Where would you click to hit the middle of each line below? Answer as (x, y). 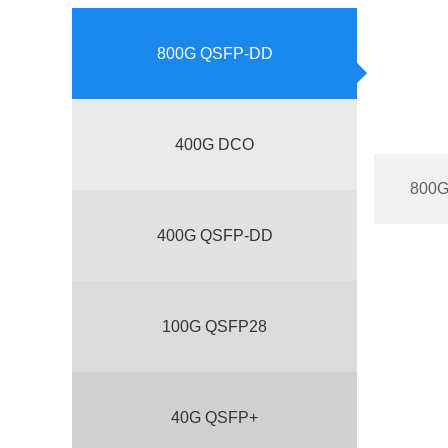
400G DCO (214, 144)
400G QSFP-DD (214, 235)
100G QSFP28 (214, 326)
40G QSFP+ (214, 417)
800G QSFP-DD (214, 53)
